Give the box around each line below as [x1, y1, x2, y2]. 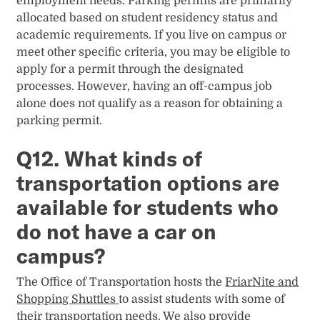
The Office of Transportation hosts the [16, 275, 226, 289]
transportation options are [16, 170, 280, 196]
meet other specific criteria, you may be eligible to [16, 46, 291, 59]
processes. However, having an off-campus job [16, 80, 273, 94]
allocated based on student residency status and [16, 11, 279, 25]
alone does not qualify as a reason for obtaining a [16, 97, 284, 111]
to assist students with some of [119, 292, 286, 306]
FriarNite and [225, 275, 299, 289]
